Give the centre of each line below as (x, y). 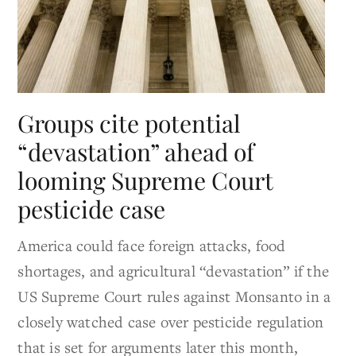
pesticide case (92, 209)
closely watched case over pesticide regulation (171, 322)
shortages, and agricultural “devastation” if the (174, 271)
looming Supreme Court (145, 181)
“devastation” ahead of (136, 152)
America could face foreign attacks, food (152, 246)
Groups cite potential (130, 124)
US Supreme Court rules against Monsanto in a (174, 296)
